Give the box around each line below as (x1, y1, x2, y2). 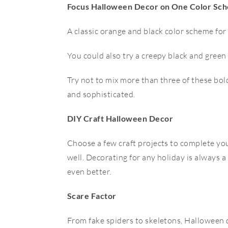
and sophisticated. (67, 89, 135, 99)
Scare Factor (67, 191, 117, 201)
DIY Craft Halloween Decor (67, 113, 173, 123)
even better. (67, 166, 111, 177)
